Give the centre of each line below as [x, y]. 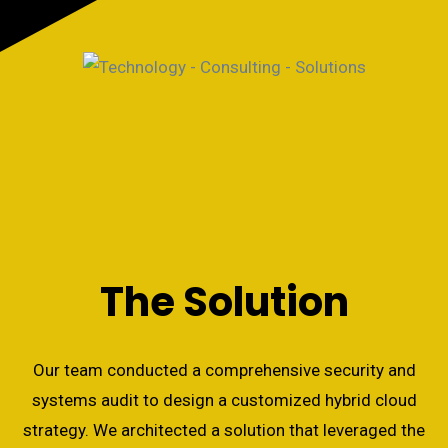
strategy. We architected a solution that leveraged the [224, 430]
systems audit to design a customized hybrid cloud [224, 400]
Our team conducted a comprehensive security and [224, 370]
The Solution [224, 302]
